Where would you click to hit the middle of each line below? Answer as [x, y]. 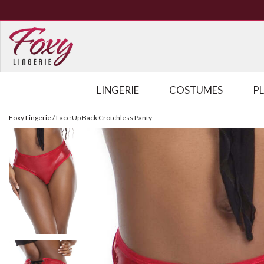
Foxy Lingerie [30, 118]
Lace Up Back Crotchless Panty [104, 118]
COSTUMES [196, 90]
